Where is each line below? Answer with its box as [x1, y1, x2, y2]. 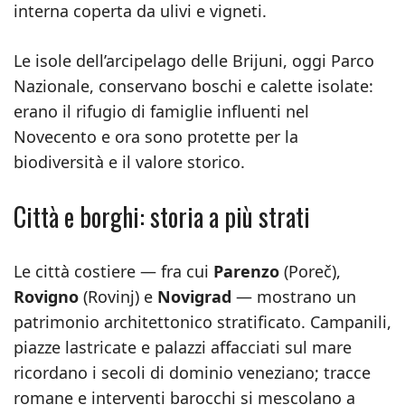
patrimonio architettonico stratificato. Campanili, [14, 311, 391, 333]
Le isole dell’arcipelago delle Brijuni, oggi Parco [14, 50, 374, 71]
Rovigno [14, 286, 79, 307]
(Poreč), [279, 260, 341, 282]
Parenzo [213, 260, 279, 282]
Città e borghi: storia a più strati [14, 198, 310, 235]
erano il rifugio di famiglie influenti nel [14, 100, 309, 122]
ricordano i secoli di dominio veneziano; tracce [14, 362, 371, 383]
